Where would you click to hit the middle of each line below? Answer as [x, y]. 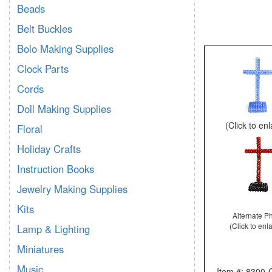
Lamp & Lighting [53, 229]
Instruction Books [56, 169]
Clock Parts [43, 69]
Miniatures [40, 249]
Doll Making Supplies [64, 109]
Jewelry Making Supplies [72, 189]
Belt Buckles [45, 29]
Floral [30, 129]
